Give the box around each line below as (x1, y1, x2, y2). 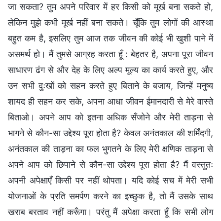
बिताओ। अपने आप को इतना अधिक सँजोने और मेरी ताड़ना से (8, 111, 213, 122)
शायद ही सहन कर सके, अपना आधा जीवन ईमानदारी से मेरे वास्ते (8, 96, 213, 107)
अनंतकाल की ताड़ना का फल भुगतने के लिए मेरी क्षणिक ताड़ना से (8, 143, 213, 154)
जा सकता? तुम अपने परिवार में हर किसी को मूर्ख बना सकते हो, (8, 1, 213, 12)
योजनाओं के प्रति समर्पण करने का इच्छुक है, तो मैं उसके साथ (8, 190, 213, 201)
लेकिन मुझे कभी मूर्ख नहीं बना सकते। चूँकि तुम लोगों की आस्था (8, 17, 213, 28)
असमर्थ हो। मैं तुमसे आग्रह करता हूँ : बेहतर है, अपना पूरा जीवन (8, 48, 213, 59)
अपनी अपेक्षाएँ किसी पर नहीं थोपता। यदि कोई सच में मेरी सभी (8, 175, 213, 185)
